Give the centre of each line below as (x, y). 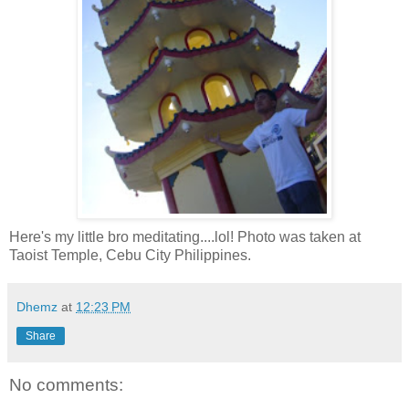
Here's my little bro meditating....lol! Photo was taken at (185, 237)
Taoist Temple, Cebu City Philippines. (130, 256)
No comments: (66, 385)
